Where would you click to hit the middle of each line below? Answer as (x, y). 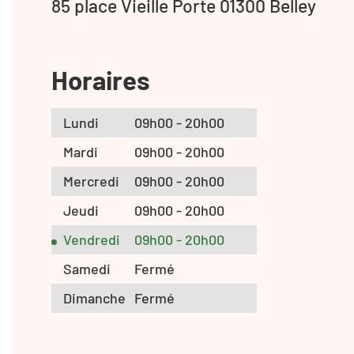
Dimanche (94, 298)
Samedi (87, 268)
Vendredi (92, 239)
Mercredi (91, 181)
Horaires (101, 79)
